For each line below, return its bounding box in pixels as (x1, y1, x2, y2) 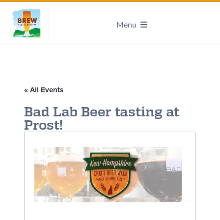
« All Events (24, 85, 63, 94)
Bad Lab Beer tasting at (24, 104, 179, 119)
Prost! (24, 117, 63, 133)
